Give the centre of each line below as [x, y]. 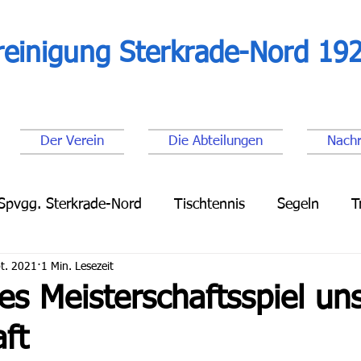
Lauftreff [145, 269]
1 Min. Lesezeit [77, 266]
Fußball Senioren [257, 269]
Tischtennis [210, 204]
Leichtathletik [45, 269]
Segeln [298, 204]
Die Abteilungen [216, 141]
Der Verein [72, 141]
